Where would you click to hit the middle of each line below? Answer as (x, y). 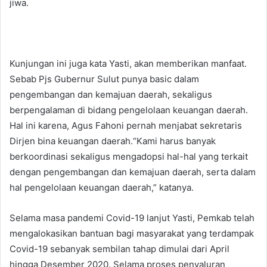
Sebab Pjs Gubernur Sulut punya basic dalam (104, 79)
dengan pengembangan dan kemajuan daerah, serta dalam (133, 172)
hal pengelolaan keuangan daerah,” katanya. (102, 188)
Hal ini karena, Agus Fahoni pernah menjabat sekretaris (126, 126)
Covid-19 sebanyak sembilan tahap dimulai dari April (119, 249)
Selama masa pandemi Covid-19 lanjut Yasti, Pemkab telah (132, 218)
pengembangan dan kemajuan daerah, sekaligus (111, 95)
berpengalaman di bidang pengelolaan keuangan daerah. (129, 110)
